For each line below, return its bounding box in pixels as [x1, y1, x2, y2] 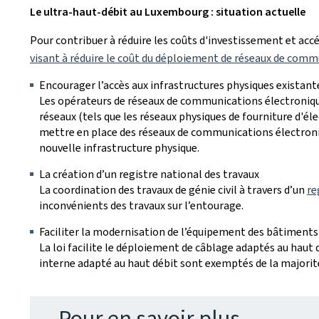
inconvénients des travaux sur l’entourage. [39, 198, 244, 213]
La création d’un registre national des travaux [39, 167, 259, 182]
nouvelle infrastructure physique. [39, 140, 199, 155]
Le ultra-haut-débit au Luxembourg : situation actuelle [30, 4, 305, 19]
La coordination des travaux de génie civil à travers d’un [39, 182, 307, 197]
